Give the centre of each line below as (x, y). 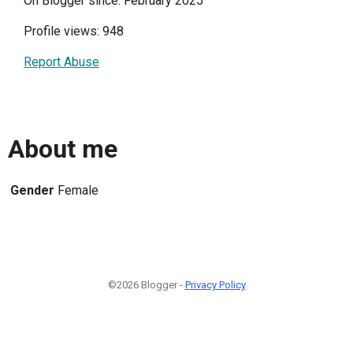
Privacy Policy (215, 284)
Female (78, 190)
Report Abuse (61, 62)
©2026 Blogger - (146, 284)
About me (63, 149)
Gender (32, 190)
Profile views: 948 (74, 32)
